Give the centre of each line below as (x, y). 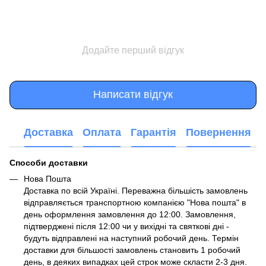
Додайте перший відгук (133, 50)
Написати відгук (133, 95)
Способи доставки (49, 162)
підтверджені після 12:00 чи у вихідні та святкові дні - (126, 226)
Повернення (218, 133)
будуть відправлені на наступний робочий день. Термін (131, 238)
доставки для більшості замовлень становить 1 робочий (132, 250)
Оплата (102, 133)
